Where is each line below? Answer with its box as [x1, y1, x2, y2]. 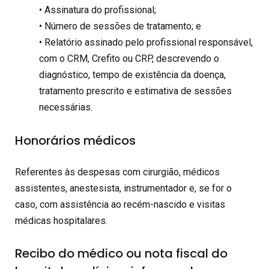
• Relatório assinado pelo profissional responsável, [39, 37, 253, 49]
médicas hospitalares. [15, 214, 107, 226]
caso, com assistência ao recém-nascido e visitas [15, 198, 225, 210]
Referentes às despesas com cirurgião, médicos [15, 166, 220, 178]
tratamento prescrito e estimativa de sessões [39, 85, 232, 97]
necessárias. [39, 101, 92, 113]
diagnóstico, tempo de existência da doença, [39, 69, 226, 81]
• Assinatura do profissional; [39, 4, 156, 16]
